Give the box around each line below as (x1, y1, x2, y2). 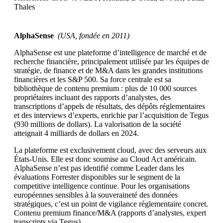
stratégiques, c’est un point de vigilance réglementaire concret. (14, 200, 208, 209)
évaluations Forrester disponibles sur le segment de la (14, 173, 180, 182)
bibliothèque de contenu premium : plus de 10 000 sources (14, 84, 197, 93)
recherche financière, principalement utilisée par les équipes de (14, 57, 209, 66)
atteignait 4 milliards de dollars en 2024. (14, 129, 139, 138)
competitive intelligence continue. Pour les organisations (14, 182, 190, 191)
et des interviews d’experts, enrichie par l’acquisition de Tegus (14, 111, 209, 120)
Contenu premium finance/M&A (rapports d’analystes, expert (14, 209, 206, 218)
